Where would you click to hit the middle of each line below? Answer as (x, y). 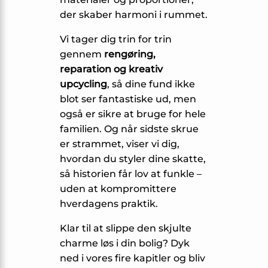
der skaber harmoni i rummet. (134, 15)
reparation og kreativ (111, 69)
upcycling (83, 84)
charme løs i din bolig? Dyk (125, 243)
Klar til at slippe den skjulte (126, 229)
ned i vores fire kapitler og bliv (133, 258)
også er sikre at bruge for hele (133, 114)
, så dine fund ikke (151, 84)
